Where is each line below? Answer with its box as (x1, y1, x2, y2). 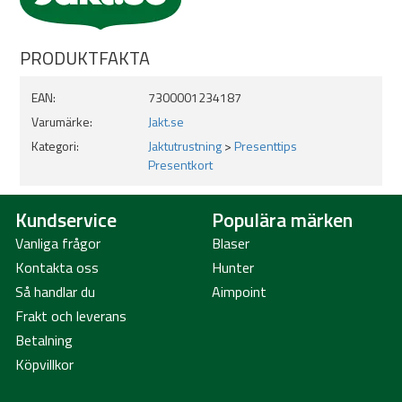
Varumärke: (31, 112, 92, 131)
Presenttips (234, 136, 297, 155)
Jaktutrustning (148, 136, 222, 155)
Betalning (15, 329, 73, 351)
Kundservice (15, 205, 117, 234)
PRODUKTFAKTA (20, 44, 150, 72)
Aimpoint (212, 281, 267, 302)
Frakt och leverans (15, 305, 127, 327)
